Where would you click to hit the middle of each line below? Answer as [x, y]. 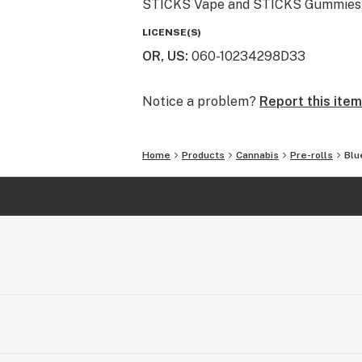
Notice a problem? [199, 101]
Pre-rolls [311, 155]
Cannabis [257, 155]
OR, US [164, 56]
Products [203, 155]
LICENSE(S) [172, 32]
